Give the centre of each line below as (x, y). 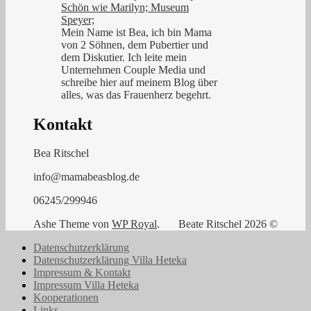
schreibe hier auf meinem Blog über (139, 82)
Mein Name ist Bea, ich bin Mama (136, 32)
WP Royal (134, 224)
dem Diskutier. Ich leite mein (124, 57)
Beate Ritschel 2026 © (228, 224)
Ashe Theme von (73, 224)
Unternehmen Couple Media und (133, 69)
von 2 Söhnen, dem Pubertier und (135, 44)
